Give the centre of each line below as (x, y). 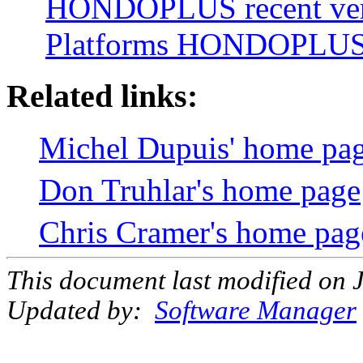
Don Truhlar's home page (200, 190)
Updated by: (81, 310)
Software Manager (256, 310)
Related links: (102, 96)
